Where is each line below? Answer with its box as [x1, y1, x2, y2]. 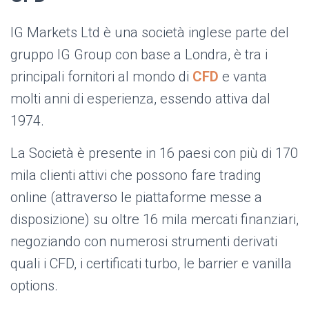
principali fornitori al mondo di [10, 68, 192, 86]
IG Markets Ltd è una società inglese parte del [10, 24, 289, 41]
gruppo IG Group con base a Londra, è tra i [10, 46, 268, 63]
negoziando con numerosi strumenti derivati [10, 233, 277, 250]
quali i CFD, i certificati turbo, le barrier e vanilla [10, 255, 292, 272]
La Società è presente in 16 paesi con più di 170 [10, 145, 298, 162]
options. [10, 277, 58, 295]
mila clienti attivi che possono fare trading [10, 167, 261, 184]
